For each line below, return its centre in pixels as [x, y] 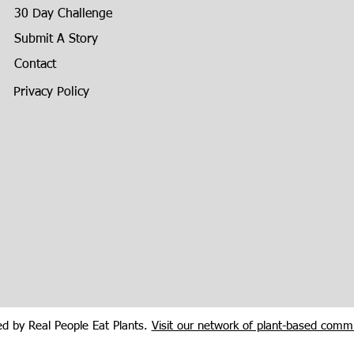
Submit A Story [56, 40]
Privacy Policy [52, 93]
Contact [36, 65]
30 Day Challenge [64, 15]
